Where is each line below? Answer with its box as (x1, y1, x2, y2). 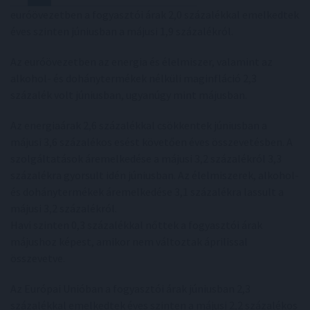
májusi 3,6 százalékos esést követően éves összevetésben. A (10, 134, 293, 149)
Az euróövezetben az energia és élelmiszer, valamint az (10, 54, 273, 69)
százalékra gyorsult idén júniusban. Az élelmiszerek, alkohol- (10, 167, 299, 182)
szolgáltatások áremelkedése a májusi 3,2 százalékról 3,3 (10, 151, 282, 165)
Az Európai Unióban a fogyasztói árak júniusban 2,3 (10, 281, 250, 295)
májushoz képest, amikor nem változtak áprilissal (10, 234, 248, 248)
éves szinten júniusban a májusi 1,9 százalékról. (10, 24, 233, 38)
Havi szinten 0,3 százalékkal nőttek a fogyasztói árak (10, 217, 262, 232)
